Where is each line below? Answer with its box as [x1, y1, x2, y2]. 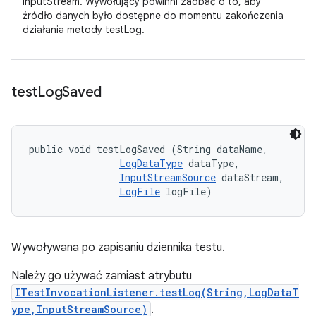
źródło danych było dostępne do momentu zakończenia [23, 9, 284, 22]
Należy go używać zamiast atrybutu [11, 269, 192, 283]
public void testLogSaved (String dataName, [29, 142, 274, 156]
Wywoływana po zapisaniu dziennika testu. [11, 241, 225, 255]
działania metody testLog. [23, 23, 145, 36]
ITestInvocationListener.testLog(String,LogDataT [15, 286, 299, 299]
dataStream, [216, 171, 290, 184]
